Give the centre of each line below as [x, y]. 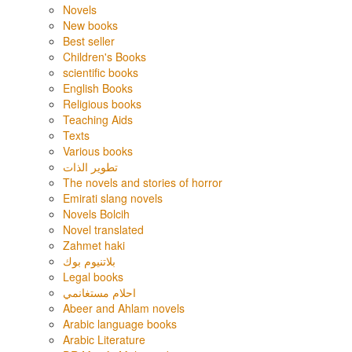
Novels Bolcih [96, 214]
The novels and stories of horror [143, 182]
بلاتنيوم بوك [89, 261]
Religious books [102, 104]
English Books [98, 88]
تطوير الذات [90, 167]
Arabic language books [120, 324]
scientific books [101, 72]
